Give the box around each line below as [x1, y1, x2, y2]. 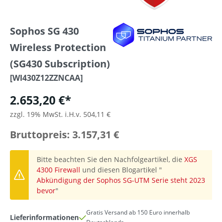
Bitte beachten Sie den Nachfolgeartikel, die [37, 155, 184, 165]
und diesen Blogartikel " [80, 165, 162, 175]
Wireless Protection [10, 40, 106, 55]
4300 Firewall [37, 165, 80, 175]
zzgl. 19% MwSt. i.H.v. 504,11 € [10, 110, 111, 119]
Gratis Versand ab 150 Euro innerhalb [86, 208, 190, 217]
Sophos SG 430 [10, 24, 79, 38]
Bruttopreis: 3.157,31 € [10, 128, 119, 142]
